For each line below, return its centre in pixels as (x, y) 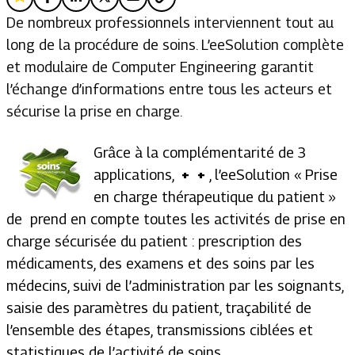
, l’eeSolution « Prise (273, 175)
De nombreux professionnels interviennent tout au (170, 23)
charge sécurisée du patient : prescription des (154, 241)
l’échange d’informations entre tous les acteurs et (169, 89)
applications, (136, 175)
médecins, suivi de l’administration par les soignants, (175, 286)
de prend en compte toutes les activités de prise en (176, 219)
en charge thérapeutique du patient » (215, 197)
